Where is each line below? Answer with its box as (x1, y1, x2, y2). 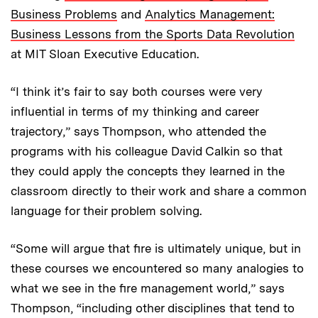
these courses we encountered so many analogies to (11, 261, 304, 275)
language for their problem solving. (11, 203, 202, 218)
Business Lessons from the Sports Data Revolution (11, 26, 295, 41)
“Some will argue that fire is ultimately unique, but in (11, 241, 301, 256)
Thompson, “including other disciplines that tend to (11, 300, 295, 315)
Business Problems (11, 6, 117, 21)
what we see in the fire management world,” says (11, 280, 285, 295)
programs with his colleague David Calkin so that (11, 143, 283, 158)
